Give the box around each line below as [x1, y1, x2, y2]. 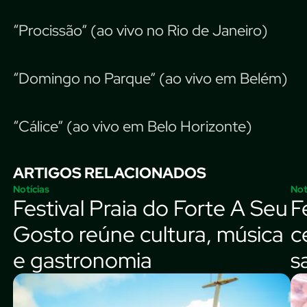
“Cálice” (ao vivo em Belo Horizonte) [13, 116, 252, 136]
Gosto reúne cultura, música [13, 219, 284, 249]
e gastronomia [13, 245, 152, 275]
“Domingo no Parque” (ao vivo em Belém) [13, 68, 288, 88]
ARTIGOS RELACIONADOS [13, 162, 206, 183]
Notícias [13, 182, 49, 195]
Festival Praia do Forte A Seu [13, 193, 288, 223]
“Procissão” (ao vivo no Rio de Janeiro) [13, 20, 268, 40]
